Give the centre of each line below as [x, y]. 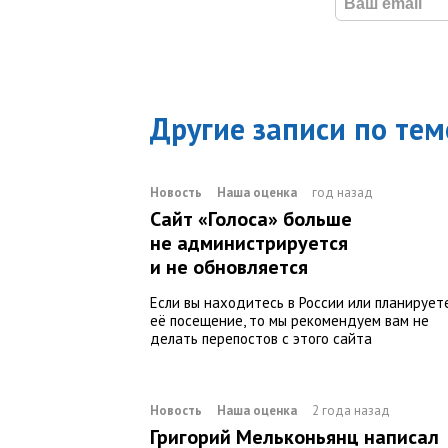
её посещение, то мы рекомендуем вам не [289, 321]
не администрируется [249, 243]
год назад [342, 193]
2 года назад [351, 411]
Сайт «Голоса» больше [251, 219]
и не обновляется [229, 267]
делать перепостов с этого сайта [261, 339]
